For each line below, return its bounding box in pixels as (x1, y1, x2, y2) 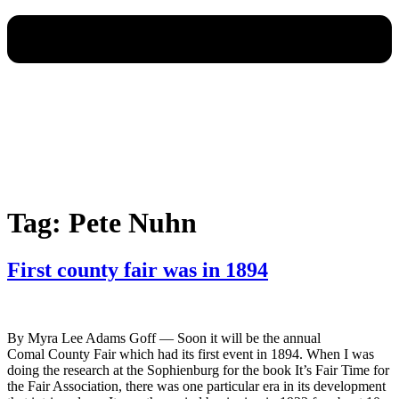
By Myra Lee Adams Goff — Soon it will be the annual (7, 330, 321, 346)
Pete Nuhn (69, 206, 197, 239)
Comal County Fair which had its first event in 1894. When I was (7, 346, 374, 362)
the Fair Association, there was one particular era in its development (7, 378, 386, 394)
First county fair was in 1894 (7, 257, 268, 281)
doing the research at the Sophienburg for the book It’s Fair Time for (7, 362, 389, 378)
